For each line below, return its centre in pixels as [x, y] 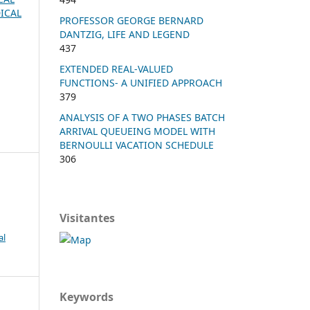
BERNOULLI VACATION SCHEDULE [137, 145]
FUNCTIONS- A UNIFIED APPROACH [141, 82]
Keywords [86, 297]
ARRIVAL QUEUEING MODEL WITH [137, 131]
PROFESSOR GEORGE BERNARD [131, 20]
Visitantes [87, 218]
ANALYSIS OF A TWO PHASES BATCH [142, 117]
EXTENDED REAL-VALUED [116, 69]
